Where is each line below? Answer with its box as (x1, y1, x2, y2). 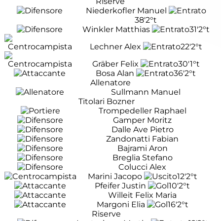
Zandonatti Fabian (106, 134, 179, 144)
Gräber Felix (92, 59, 139, 69)
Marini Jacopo (87, 172, 142, 182)
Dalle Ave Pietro (111, 125, 174, 135)
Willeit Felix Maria (108, 190, 177, 200)
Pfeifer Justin (95, 181, 147, 191)
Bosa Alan (96, 69, 135, 78)
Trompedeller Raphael (98, 106, 186, 116)
